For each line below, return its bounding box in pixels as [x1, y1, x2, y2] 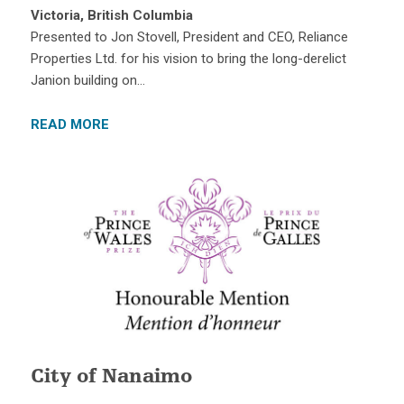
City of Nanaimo [30, 367, 192, 388]
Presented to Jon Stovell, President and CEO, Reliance [30, 29, 348, 46]
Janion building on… [30, 72, 145, 89]
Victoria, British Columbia [30, 7, 193, 24]
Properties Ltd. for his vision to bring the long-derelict [30, 50, 346, 68]
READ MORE [30, 116, 109, 133]
